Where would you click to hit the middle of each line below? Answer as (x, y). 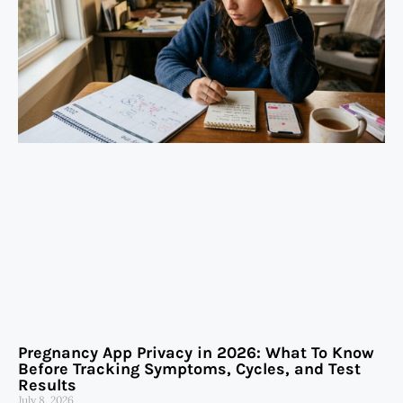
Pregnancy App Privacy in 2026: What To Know (196, 353)
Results (47, 385)
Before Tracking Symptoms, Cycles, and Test (189, 369)
